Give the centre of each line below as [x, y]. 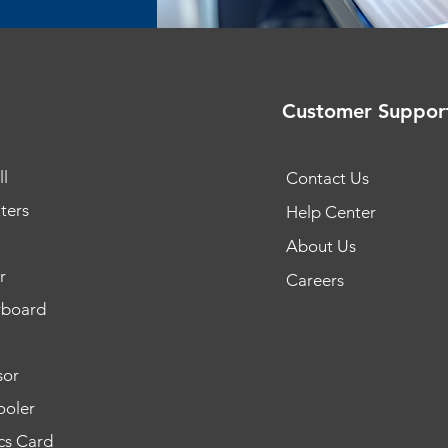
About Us [320, 246]
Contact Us [327, 178]
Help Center [330, 212]
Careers [314, 280]
